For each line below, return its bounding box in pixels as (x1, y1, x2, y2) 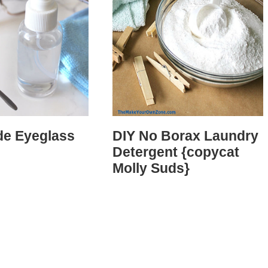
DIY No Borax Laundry (112, 128, 258, 144)
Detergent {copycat (112, 144, 239, 160)
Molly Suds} (112, 160, 190, 176)
